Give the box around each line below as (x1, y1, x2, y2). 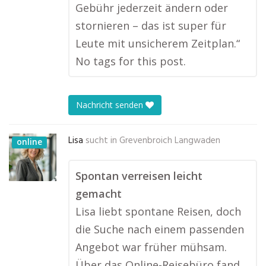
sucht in (85, 134, 117, 148)
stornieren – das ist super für (75, 18, 226, 33)
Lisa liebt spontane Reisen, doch (75, 204, 241, 218)
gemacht (75, 186, 122, 201)
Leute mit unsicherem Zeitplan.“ (75, 36, 240, 50)
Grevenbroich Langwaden (119, 134, 220, 148)
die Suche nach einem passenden (75, 222, 244, 236)
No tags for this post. (75, 54, 186, 68)
